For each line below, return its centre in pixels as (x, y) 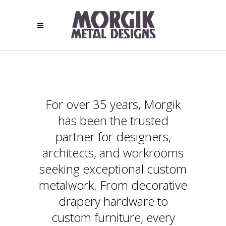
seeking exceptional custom (113, 169)
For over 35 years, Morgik (113, 104)
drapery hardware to (113, 201)
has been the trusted (113, 120)
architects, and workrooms (113, 153)
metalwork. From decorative (113, 185)
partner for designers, (113, 136)
